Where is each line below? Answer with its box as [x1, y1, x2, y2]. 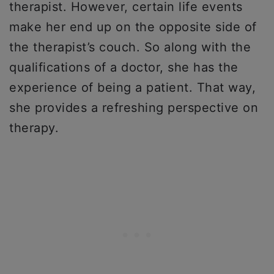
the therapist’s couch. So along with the [9, 40, 251, 55]
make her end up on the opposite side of [9, 20, 257, 35]
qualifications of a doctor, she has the [9, 60, 239, 75]
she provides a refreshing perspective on [9, 100, 258, 116]
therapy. [9, 120, 59, 136]
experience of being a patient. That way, [9, 80, 256, 95]
